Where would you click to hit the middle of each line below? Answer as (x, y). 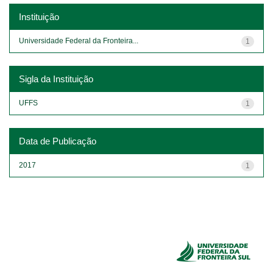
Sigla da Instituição (56, 79)
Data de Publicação (58, 141)
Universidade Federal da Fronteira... (79, 41)
